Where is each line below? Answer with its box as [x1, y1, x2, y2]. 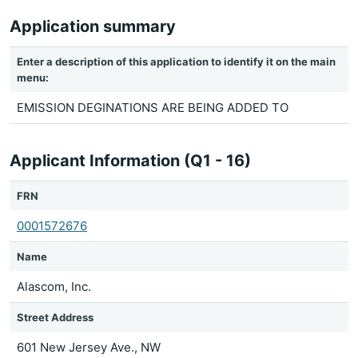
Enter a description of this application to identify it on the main [17, 55, 336, 68]
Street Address [17, 311, 93, 324]
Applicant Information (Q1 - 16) [10, 151, 251, 170]
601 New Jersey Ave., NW [17, 340, 161, 355]
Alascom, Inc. [17, 279, 91, 294]
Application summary [10, 17, 176, 36]
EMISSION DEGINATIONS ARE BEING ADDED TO [17, 100, 288, 115]
